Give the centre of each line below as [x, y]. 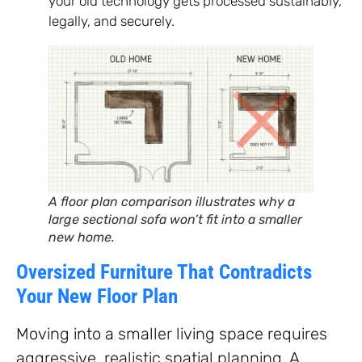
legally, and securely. [112, 21]
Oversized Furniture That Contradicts [164, 272]
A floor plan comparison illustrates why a [172, 202]
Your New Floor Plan [97, 297]
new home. [82, 238]
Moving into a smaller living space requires [172, 334]
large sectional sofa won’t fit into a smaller [175, 220]
